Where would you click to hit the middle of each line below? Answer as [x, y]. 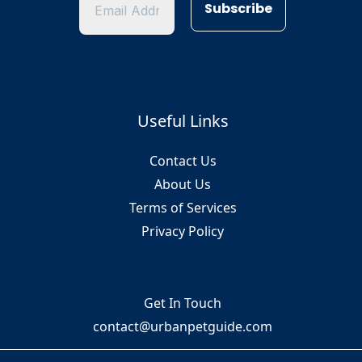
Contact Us [183, 160]
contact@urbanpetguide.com [183, 326]
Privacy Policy [183, 231]
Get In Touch [183, 303]
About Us [183, 184]
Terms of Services [183, 207]
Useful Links [183, 120]
